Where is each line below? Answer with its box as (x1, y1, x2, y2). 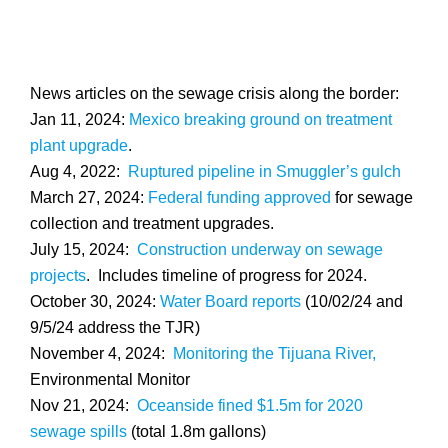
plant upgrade (30, 136, 128, 154)
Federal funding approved (148, 188, 331, 206)
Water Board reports (160, 292, 301, 310)
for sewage (331, 188, 413, 206)
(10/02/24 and (301, 292, 403, 310)
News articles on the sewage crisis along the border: (30, 84, 399, 102)
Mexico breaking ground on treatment (129, 110, 392, 128)
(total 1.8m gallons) (127, 422, 266, 440)
